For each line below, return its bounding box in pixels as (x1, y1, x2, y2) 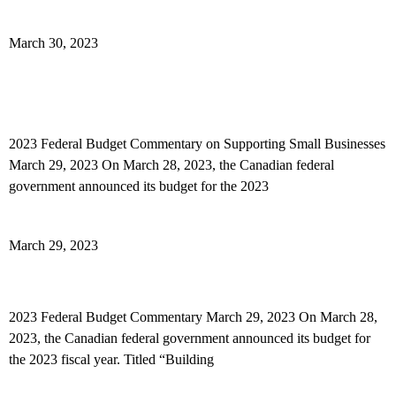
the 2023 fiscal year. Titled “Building (9, 352, 214, 367)
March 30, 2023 (9, 35, 98, 50)
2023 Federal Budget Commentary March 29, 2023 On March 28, (9, 309, 377, 324)
